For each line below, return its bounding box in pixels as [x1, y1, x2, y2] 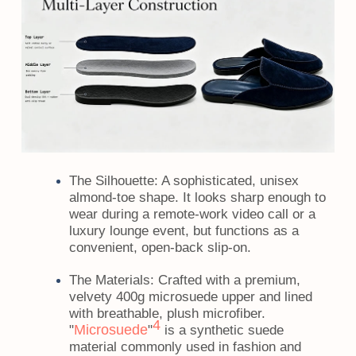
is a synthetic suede [160, 323, 284, 338]
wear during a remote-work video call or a [68, 207, 315, 222]
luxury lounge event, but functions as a [68, 223, 299, 238]
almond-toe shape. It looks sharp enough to [68, 190, 326, 205]
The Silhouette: [68, 173, 158, 188]
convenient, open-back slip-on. [68, 240, 251, 255]
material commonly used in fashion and [68, 339, 301, 354]
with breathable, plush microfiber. [68, 306, 265, 321]
